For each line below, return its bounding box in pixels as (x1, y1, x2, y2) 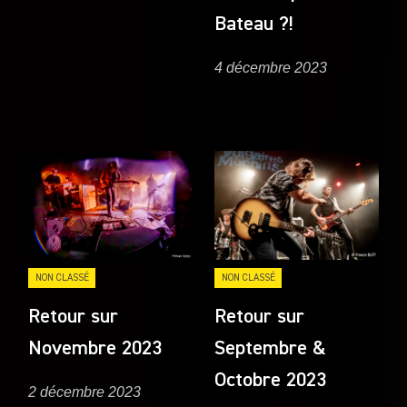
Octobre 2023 (214, 371, 327, 392)
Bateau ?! (214, 14, 294, 35)
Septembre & (214, 339, 327, 360)
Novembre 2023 (28, 339, 163, 360)
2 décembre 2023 (28, 384, 142, 401)
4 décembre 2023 (214, 60, 328, 76)
